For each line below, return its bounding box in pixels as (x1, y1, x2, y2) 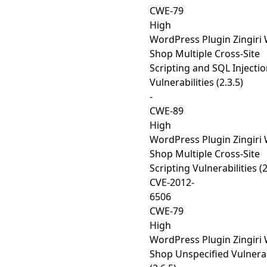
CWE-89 (150, 104, 184, 117)
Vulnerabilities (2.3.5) (150, 76, 243, 89)
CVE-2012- (150, 176, 194, 189)
